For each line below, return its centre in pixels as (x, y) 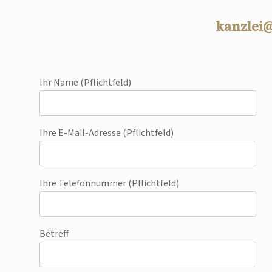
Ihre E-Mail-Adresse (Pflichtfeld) (107, 133)
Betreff (54, 234)
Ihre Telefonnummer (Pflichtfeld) (109, 184)
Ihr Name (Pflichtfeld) (85, 83)
